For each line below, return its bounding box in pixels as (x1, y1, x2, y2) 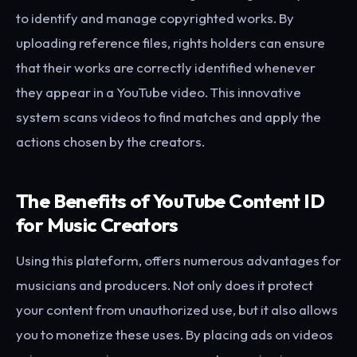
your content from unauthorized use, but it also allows (16, 301, 338, 319)
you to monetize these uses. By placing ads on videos (16, 326, 333, 343)
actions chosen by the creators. (16, 132, 205, 150)
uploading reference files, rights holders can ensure (16, 33, 325, 51)
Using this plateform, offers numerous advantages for (16, 252, 341, 269)
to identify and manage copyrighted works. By (16, 9, 294, 26)
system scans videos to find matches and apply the (16, 108, 321, 125)
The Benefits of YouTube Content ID (16, 187, 324, 213)
